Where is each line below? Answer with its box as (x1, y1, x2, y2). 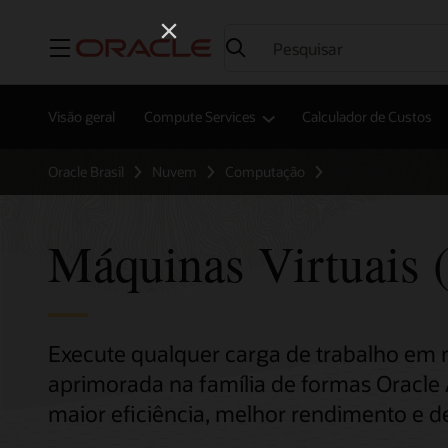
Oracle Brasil (48, 162, 124, 181)
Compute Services (144, 107, 256, 127)
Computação (225, 162, 305, 181)
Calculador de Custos (302, 107, 432, 127)
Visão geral (48, 107, 115, 127)
